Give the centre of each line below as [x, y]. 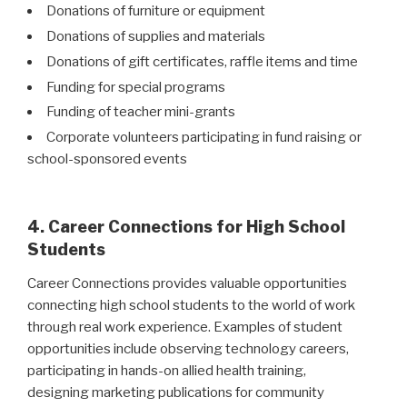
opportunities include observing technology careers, [188, 349]
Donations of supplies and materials [156, 37]
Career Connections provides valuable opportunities [187, 284]
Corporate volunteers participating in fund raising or [204, 138]
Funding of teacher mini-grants [141, 112]
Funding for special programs [136, 87]
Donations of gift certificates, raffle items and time [202, 61]
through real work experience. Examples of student [185, 328]
